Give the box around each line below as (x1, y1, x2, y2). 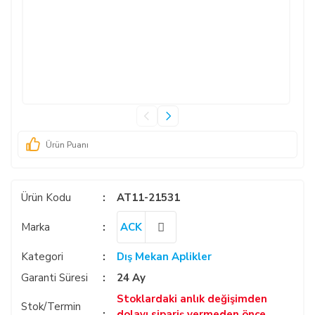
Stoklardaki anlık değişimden (117, 292, 268, 306)
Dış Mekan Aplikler (117, 250, 212, 264)
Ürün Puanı (46, 139, 89, 150)
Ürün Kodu (21, 191, 71, 205)
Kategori (21, 250, 63, 264)
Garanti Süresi (21, 271, 88, 285)
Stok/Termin (21, 300, 81, 314)
